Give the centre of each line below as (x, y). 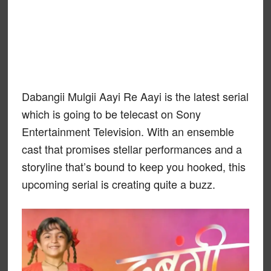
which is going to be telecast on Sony (111, 114)
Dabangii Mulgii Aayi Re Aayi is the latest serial (135, 96)
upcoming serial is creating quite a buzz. (118, 184)
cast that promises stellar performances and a (132, 149)
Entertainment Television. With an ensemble (128, 131)
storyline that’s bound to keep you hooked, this (133, 166)
